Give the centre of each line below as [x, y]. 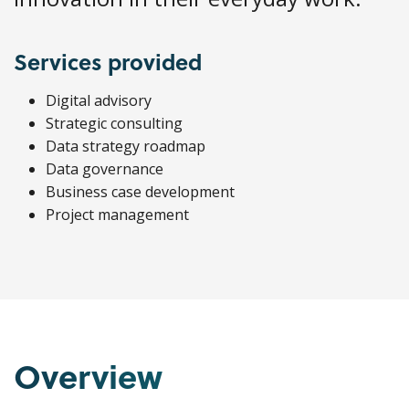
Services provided [108, 62]
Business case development [140, 192]
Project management [117, 215]
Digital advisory [99, 100]
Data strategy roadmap [126, 146]
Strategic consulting [114, 123]
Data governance [105, 169]
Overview [88, 376]
